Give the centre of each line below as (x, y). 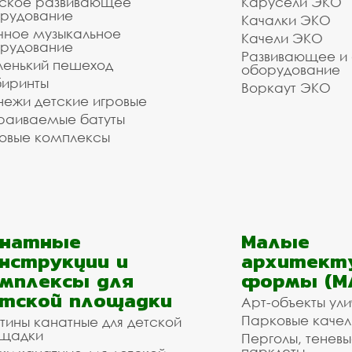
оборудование (291, 70)
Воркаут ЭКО (286, 88)
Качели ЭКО (282, 38)
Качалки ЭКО (286, 20)
